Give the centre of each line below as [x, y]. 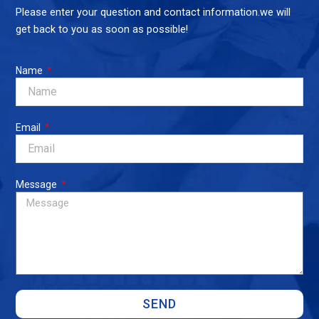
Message [38, 184]
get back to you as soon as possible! [102, 30]
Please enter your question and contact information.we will [153, 12]
